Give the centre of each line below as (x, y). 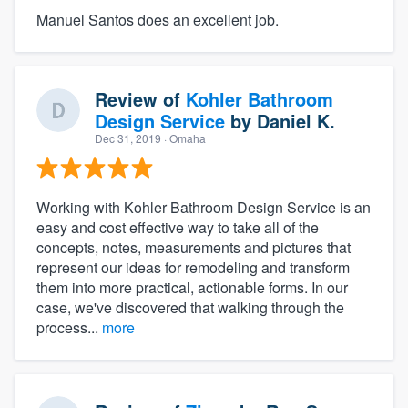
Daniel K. (296, 121)
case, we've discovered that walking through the (190, 308)
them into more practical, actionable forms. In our (192, 288)
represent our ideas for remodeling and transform (193, 268)
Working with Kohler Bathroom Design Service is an (204, 208)
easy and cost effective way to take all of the (178, 228)
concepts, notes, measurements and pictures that (194, 248)
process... (69, 328)
